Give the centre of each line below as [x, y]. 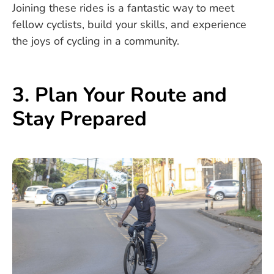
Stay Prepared [80, 119]
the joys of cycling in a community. [96, 41]
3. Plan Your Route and [120, 95]
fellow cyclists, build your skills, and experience [129, 24]
